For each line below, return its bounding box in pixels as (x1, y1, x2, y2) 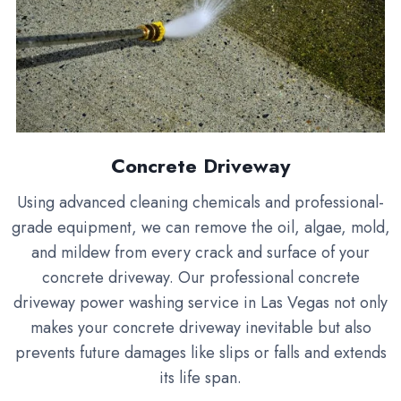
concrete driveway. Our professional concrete (41, 266, 360, 290)
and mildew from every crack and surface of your (31, 241, 370, 265)
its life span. (159, 366, 242, 390)
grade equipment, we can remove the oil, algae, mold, (11, 216, 390, 240)
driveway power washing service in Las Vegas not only (13, 291, 388, 315)
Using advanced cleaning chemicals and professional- (17, 191, 384, 215)
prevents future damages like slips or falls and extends (14, 341, 387, 365)
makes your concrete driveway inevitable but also (30, 316, 371, 340)
